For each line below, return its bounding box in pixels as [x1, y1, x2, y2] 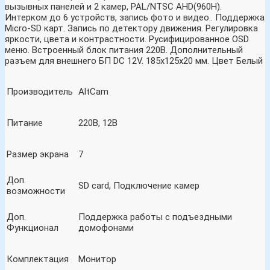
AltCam [78, 86, 108, 97]
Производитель [7, 86, 73, 97]
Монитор [78, 254, 116, 265]
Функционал [7, 222, 58, 233]
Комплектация [7, 254, 69, 265]
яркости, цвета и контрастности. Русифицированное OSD [5, 34, 249, 45]
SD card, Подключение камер [78, 180, 199, 191]
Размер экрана [7, 149, 69, 160]
